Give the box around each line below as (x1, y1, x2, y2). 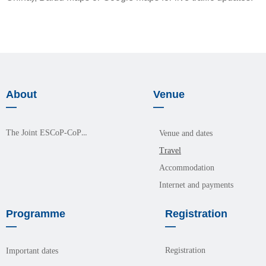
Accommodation (159, 163, 214, 172)
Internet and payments (159, 180, 233, 189)
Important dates (6, 246, 58, 255)
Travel (159, 146, 181, 155)
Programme (6, 208, 65, 220)
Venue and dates (159, 129, 213, 138)
